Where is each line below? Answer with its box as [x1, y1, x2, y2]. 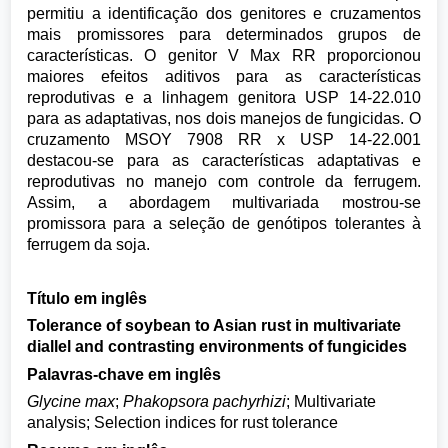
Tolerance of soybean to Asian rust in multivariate [27, 317, 402, 335]
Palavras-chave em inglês [27, 365, 222, 383]
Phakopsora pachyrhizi [123, 393, 287, 411]
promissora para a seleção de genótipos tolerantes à [27, 215, 421, 233]
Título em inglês [27, 289, 148, 307]
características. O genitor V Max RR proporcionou [27, 47, 421, 65]
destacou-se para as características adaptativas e [27, 152, 421, 170]
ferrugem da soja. [27, 236, 151, 254]
